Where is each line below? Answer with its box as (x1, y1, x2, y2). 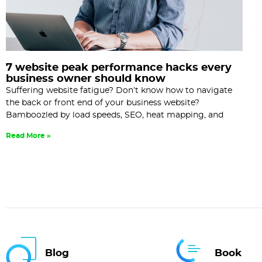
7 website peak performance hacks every (6, 62, 232, 73)
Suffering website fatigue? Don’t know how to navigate (6, 86, 232, 95)
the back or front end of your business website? (6, 98, 199, 107)
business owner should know (6, 73, 166, 84)
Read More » (6, 132, 51, 139)
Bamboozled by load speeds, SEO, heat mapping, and (6, 111, 223, 119)
